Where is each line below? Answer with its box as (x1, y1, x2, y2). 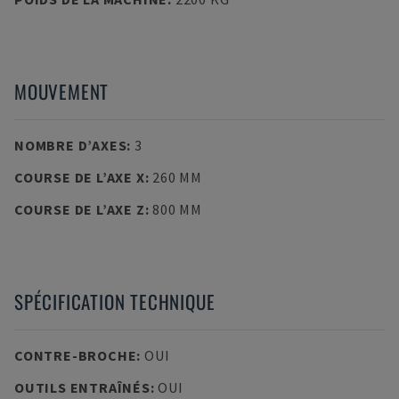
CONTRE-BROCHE (14, 346, 137, 364)
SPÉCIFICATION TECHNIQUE (14, 288, 216, 315)
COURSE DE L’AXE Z (14, 200, 145, 218)
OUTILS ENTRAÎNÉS (14, 379, 151, 396)
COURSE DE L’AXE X (14, 168, 145, 186)
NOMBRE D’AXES (14, 136, 127, 154)
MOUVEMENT (14, 77, 110, 105)
